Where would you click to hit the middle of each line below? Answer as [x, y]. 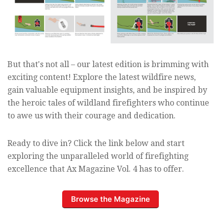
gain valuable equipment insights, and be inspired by [107, 90]
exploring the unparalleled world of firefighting [98, 156]
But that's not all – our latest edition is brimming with [108, 64]
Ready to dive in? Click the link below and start [96, 143]
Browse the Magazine [110, 199]
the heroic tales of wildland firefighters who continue [108, 103]
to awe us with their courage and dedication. [92, 115]
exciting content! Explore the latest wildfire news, [102, 77]
